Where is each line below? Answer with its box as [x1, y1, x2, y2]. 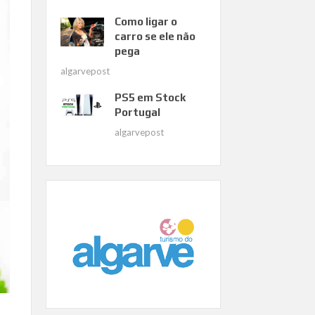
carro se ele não [114, 30, 195, 42]
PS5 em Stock [114, 91, 186, 103]
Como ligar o [114, 15, 177, 27]
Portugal [114, 105, 160, 118]
